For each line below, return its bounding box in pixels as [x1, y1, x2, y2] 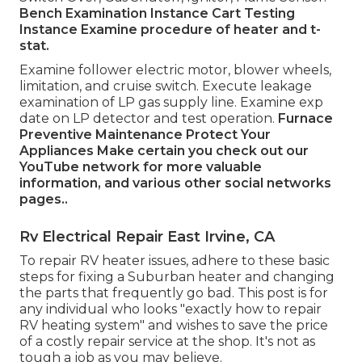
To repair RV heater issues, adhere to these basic [19, 253, 330, 269]
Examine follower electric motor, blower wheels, [19, 62, 331, 78]
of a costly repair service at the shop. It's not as [19, 334, 315, 350]
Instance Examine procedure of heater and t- [19, 22, 321, 38]
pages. [19, 192, 65, 208]
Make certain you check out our [94, 143, 309, 159]
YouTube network [19, 159, 140, 175]
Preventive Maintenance [19, 127, 186, 143]
